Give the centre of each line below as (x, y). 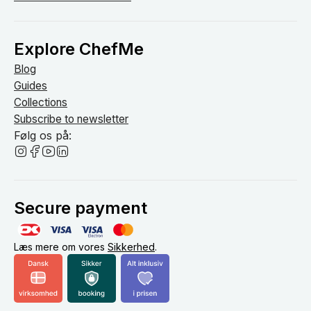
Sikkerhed (131, 247)
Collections (41, 102)
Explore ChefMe (79, 49)
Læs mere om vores (61, 247)
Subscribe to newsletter (71, 119)
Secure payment (81, 208)
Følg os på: (43, 135)
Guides (31, 86)
